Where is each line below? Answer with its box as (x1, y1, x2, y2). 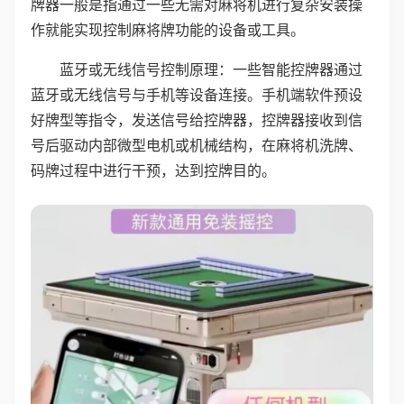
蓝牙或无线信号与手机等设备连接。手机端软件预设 (31, 86, 363, 104)
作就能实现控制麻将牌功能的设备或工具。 (31, 21, 305, 39)
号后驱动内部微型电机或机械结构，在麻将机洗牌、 (31, 136, 363, 154)
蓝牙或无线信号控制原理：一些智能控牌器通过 (60, 60, 363, 78)
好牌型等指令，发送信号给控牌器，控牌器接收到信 (31, 111, 363, 129)
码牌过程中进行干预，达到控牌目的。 (31, 161, 276, 179)
